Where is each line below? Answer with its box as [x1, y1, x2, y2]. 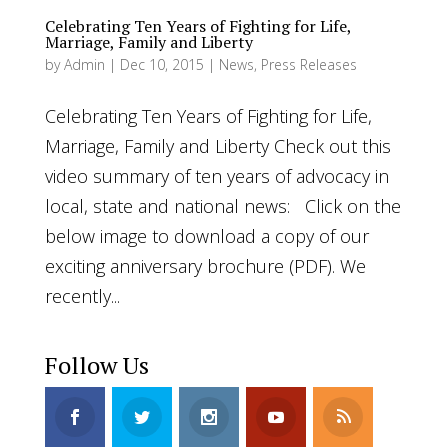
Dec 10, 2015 [119, 55, 204, 75]
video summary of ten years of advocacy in [44, 164, 389, 189]
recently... [44, 284, 120, 309]
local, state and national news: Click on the [44, 194, 401, 219]
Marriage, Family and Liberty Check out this [44, 134, 391, 159]
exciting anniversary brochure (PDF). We [44, 254, 366, 279]
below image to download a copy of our [44, 224, 369, 249]
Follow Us [44, 349, 149, 382]
